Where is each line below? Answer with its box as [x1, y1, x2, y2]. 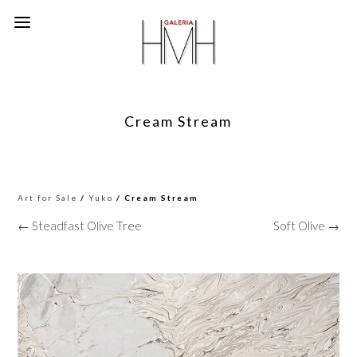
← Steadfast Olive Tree [18, 218, 143, 233]
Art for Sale [18, 193, 78, 202]
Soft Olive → [273, 218, 339, 233]
